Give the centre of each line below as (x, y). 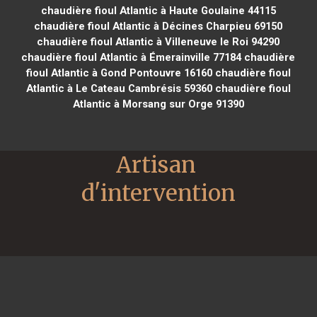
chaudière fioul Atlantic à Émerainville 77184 (132, 57)
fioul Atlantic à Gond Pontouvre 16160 (119, 73)
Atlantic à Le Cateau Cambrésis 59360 (119, 88)
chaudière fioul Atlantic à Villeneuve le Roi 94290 (158, 41)
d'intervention (158, 193)
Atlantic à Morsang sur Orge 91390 (158, 104)
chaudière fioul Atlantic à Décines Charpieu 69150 (158, 26)
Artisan (156, 165)
